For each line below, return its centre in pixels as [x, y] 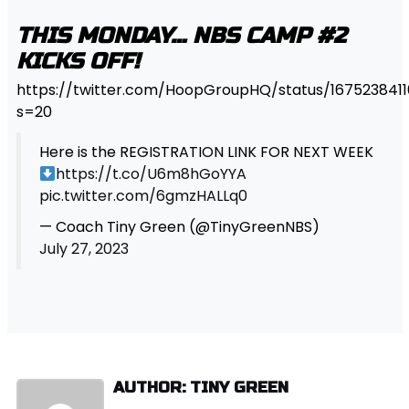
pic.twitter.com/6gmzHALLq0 [143, 196]
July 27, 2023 [84, 249]
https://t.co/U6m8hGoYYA [151, 174]
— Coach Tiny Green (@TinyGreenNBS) [179, 227]
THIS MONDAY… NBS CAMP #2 [181, 37]
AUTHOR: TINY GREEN [200, 388]
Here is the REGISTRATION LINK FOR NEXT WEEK [206, 152]
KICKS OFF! [78, 62]
